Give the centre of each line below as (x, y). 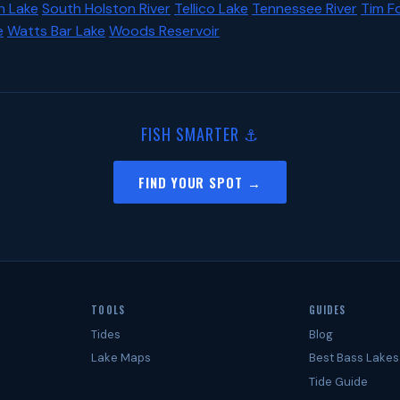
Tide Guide (338, 381)
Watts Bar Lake (56, 31)
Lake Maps (121, 358)
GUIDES (327, 310)
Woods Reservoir (164, 31)
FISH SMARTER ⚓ (200, 134)
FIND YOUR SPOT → (200, 182)
